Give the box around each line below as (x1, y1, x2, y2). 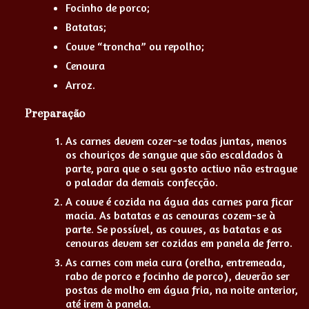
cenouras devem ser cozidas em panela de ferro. (66, 236, 292, 250)
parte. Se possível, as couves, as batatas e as (66, 222, 282, 237)
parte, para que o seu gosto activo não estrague (66, 161, 297, 176)
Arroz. (66, 77, 95, 92)
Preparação (24, 106, 85, 121)
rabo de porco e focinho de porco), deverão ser (66, 269, 290, 283)
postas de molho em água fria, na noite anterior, (66, 283, 298, 297)
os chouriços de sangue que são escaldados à (66, 148, 283, 162)
